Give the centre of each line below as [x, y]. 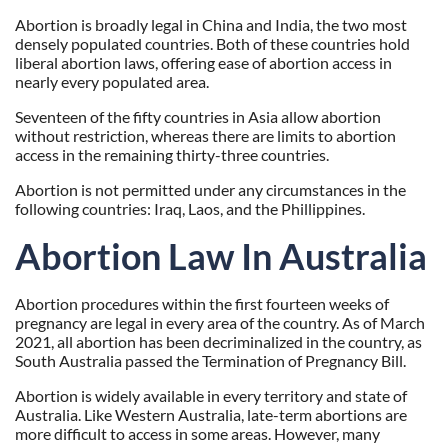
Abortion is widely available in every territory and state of [211, 396]
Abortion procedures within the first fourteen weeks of [202, 304]
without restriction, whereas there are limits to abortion [205, 136]
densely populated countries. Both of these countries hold [212, 44]
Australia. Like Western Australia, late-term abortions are [211, 415]
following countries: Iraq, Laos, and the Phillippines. [190, 209]
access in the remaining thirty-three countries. [172, 155]
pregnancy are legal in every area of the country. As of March [220, 323]
